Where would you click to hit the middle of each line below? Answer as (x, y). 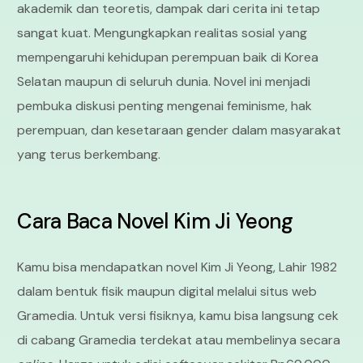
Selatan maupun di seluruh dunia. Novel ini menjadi (164, 82)
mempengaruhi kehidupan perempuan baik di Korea (168, 58)
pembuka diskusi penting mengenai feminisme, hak (165, 106)
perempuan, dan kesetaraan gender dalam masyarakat (179, 130)
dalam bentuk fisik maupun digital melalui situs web (167, 292)
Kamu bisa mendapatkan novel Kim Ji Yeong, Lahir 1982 (177, 267)
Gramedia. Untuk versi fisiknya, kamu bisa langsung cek (178, 316)
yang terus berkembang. (89, 155)
